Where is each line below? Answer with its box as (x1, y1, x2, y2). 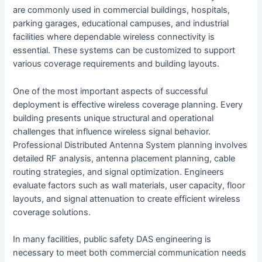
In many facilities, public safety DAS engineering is (13, 234, 212, 245)
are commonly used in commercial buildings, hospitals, (13, 5, 230, 16)
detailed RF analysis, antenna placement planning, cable (13, 153, 236, 164)
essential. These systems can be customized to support (13, 45, 236, 56)
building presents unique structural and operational (13, 112, 214, 123)
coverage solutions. (13, 206, 91, 218)
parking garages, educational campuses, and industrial (13, 18, 229, 29)
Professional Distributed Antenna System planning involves (13, 139, 248, 150)
